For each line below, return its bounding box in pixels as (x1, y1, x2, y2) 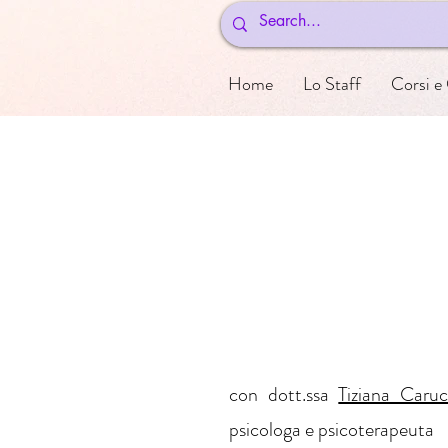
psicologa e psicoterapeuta (229, 415, 434, 444)
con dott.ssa (229, 380, 339, 409)
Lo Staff (303, 71, 362, 97)
